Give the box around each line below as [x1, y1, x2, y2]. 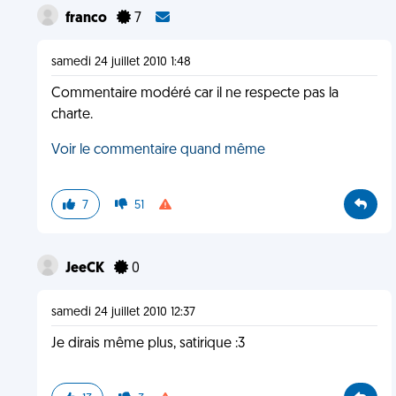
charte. [50, 108, 93, 122]
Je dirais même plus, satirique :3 [50, 337, 245, 351]
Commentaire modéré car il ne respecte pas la [50, 87, 339, 101]
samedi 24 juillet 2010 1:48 [50, 56, 191, 69]
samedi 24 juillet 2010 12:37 [50, 306, 195, 319]
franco [65, 11, 110, 26]
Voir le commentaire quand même [50, 143, 265, 157]
